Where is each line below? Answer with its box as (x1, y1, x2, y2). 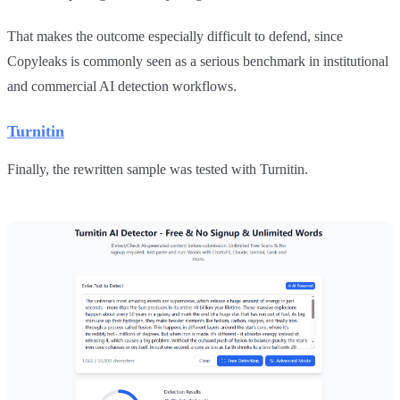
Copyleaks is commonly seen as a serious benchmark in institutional (7, 54, 388, 70)
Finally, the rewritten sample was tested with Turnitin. (7, 162, 308, 178)
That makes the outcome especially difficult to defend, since (7, 29, 343, 45)
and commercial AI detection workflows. (7, 79, 237, 95)
